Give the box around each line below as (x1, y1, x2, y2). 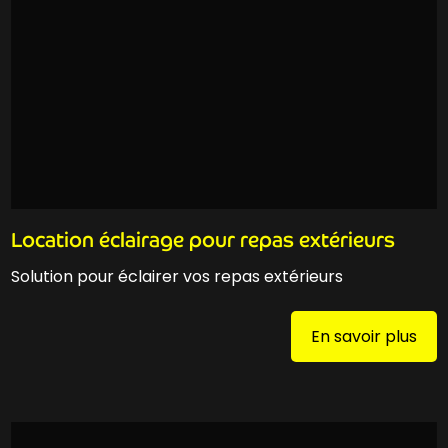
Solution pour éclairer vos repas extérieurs (11, 265, 344, 289)
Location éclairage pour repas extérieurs (11, 227, 396, 254)
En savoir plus (310, 324, 417, 348)
